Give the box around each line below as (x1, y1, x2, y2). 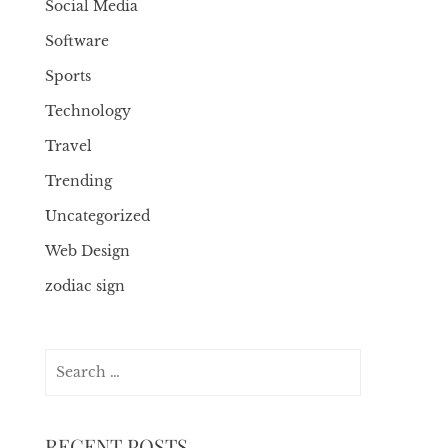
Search (44, 351, 95, 369)
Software (45, 32, 110, 50)
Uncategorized (45, 207, 151, 225)
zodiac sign (45, 277, 126, 295)
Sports (45, 67, 92, 85)
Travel (45, 137, 93, 155)
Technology (45, 102, 132, 120)
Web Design (45, 242, 131, 260)
